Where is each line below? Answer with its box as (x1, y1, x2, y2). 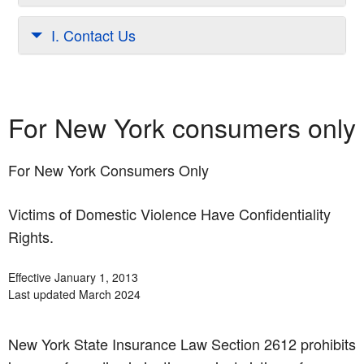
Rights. (8, 226, 54, 248)
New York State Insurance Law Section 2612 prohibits (8, 333, 356, 355)
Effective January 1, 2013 (8, 269, 138, 286)
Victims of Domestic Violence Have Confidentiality (8, 203, 331, 225)
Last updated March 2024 (8, 286, 141, 303)
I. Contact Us (51, 24, 136, 46)
